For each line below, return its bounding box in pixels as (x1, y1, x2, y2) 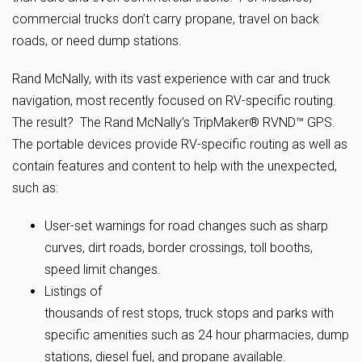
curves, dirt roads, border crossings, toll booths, (44, 240, 313, 255)
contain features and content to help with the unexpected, (12, 158, 337, 174)
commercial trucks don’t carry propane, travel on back (12, 11, 319, 27)
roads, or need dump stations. (12, 33, 182, 48)
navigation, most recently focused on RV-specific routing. (12, 93, 336, 108)
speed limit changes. (44, 262, 161, 277)
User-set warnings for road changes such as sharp (44, 218, 328, 234)
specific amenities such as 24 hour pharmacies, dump (44, 327, 349, 343)
